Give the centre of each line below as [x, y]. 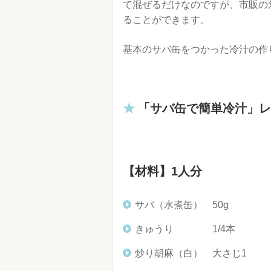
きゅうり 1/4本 [185, 229]
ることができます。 [166, 19]
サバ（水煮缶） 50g [182, 204]
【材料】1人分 [162, 171]
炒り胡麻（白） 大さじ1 [191, 253]
